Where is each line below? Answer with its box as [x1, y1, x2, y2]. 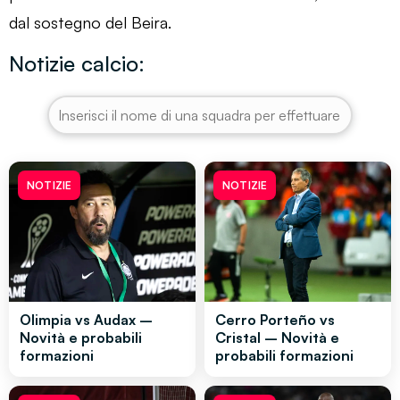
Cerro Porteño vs [215, 310, 335, 329]
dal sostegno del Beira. [9, 12, 171, 32]
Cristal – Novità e [215, 328, 339, 346]
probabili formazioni [215, 346, 354, 364]
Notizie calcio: [9, 49, 145, 77]
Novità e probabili [20, 328, 142, 346]
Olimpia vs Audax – [20, 310, 153, 329]
